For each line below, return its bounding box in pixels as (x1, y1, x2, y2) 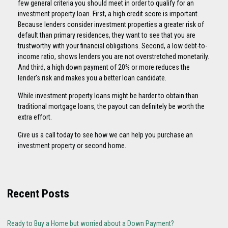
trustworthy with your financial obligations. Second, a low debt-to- (18, 41, 207, 50)
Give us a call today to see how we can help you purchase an (18, 130, 193, 139)
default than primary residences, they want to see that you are (18, 31, 195, 39)
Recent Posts (7, 186, 69, 201)
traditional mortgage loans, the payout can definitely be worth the (18, 102, 205, 110)
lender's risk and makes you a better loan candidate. (18, 73, 166, 82)
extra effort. (18, 112, 52, 121)
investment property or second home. (18, 141, 126, 150)
